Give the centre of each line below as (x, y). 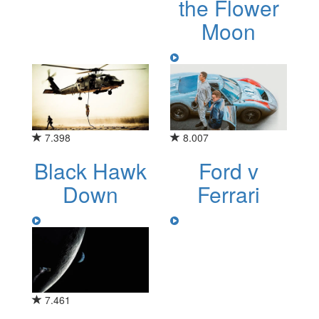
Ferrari (229, 194)
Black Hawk (90, 170)
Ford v (229, 170)
